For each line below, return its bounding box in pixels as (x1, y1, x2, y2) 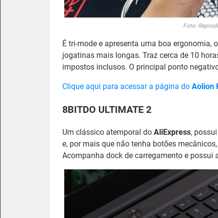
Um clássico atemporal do (62, 127, 154, 137)
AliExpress (154, 127, 191, 137)
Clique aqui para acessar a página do (62, 81, 192, 91)
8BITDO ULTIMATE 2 (62, 103, 151, 115)
